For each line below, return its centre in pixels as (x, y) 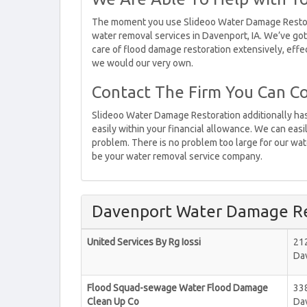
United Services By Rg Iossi (144, 242)
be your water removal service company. (177, 156)
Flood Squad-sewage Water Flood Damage (177, 288)
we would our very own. (143, 63)
